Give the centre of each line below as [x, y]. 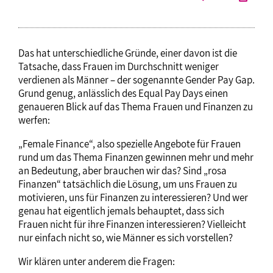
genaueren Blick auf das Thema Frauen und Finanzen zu [136, 106]
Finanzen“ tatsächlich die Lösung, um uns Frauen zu [128, 184]
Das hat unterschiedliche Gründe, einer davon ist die [128, 53]
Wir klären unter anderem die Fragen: [97, 261]
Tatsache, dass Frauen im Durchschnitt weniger [119, 66]
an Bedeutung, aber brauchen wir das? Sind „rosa [122, 170]
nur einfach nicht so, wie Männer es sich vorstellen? [126, 237]
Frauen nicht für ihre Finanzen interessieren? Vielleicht [132, 224]
